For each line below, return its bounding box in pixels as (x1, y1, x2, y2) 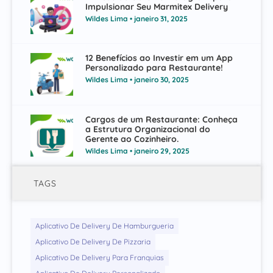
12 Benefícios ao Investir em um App (85, 52, 233, 64)
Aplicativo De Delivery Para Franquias (35, 253, 164, 263)
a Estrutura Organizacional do (85, 123, 210, 135)
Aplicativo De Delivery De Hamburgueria (35, 221, 174, 231)
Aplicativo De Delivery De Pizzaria (35, 237, 151, 247)
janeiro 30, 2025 (132, 75, 189, 85)
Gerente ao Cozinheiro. (85, 133, 179, 144)
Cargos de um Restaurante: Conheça (85, 113, 238, 125)
